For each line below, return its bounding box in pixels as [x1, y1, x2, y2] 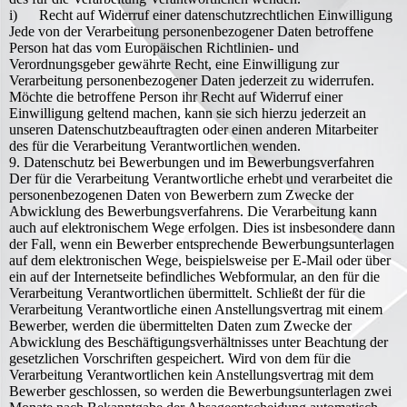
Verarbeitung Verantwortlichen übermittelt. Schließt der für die [9, 285, 365, 301]
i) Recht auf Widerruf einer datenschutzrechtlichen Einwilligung [9, 7, 392, 23]
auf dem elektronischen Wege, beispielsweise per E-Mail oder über [9, 253, 391, 268]
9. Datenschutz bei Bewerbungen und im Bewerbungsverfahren [9, 154, 374, 170]
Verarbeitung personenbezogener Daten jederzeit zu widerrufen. [9, 73, 374, 88]
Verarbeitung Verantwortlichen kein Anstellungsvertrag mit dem [9, 367, 373, 382]
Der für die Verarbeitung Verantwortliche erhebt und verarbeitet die [9, 171, 392, 186]
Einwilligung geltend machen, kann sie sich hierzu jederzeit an [9, 105, 366, 121]
